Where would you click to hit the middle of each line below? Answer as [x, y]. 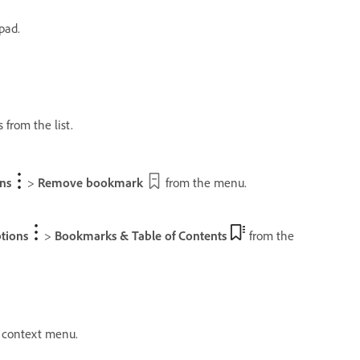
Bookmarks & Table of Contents [141, 235]
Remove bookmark [90, 182]
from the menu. [205, 182]
